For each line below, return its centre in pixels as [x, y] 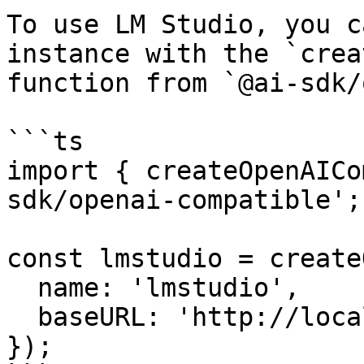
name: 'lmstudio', [22, 288]
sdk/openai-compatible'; [184, 200]
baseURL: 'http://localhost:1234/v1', [22, 317]
